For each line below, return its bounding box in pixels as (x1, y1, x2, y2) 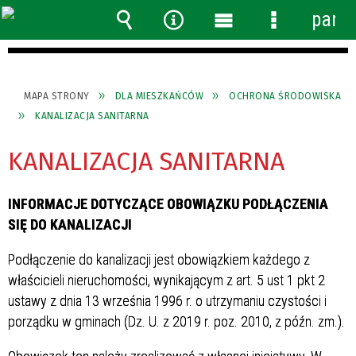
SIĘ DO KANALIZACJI (8, 215, 132, 233)
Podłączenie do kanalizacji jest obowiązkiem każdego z (8, 250, 310, 268)
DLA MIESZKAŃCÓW (114, 90, 203, 102)
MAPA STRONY (24, 90, 90, 102)
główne (211, 56, 268, 79)
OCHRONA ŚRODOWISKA (229, 90, 341, 102)
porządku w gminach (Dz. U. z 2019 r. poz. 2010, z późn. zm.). (8, 312, 345, 330)
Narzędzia (161, 32, 243, 55)
